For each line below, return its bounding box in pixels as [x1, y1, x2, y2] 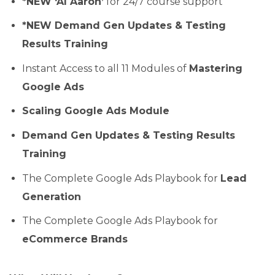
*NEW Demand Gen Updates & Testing [21, 20, 226, 32]
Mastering [188, 62, 242, 74]
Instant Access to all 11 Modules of [21, 62, 189, 74]
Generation [21, 190, 81, 203]
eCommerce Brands [21, 233, 128, 246]
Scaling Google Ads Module [21, 105, 169, 117]
